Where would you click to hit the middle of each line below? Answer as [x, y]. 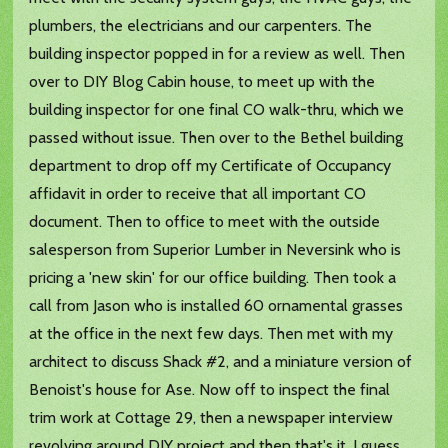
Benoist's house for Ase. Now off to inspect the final [210, 390]
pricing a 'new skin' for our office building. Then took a [213, 278]
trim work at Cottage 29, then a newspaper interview [211, 418]
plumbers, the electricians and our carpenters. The [201, 26]
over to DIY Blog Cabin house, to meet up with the [202, 82]
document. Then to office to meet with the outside [205, 222]
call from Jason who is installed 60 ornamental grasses [216, 306]
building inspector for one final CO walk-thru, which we [217, 110]
